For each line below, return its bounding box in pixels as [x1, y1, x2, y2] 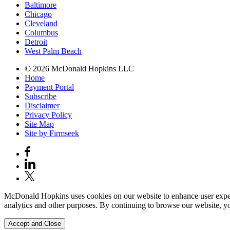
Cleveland [25, 18, 57, 28]
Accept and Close [8, 219, 61, 227]
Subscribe [25, 91, 56, 101]
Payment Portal [25, 82, 74, 91]
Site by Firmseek [25, 128, 79, 138]
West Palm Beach [25, 46, 82, 55]
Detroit [25, 37, 47, 46]
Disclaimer [25, 101, 60, 110]
